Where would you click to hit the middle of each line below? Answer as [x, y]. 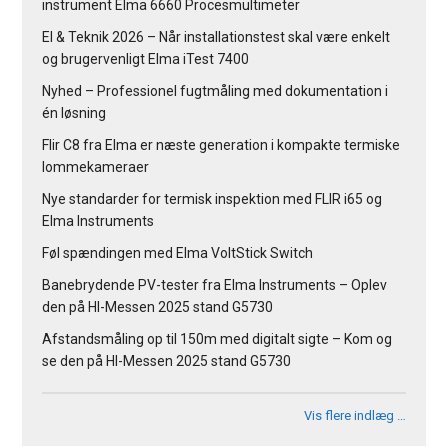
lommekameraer [96, 166]
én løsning [74, 112]
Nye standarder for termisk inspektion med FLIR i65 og [212, 198]
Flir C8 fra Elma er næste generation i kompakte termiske [221, 144]
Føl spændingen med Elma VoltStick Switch [178, 252]
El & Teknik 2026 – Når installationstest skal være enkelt [216, 36]
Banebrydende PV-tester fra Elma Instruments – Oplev [215, 284]
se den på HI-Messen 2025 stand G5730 [167, 360]
